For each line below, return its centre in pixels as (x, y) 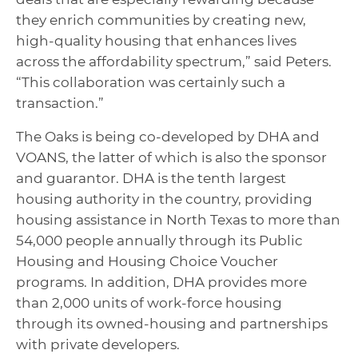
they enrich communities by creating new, (161, 20)
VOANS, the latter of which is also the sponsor (171, 157)
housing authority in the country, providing (164, 199)
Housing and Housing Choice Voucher (147, 261)
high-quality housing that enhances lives (156, 41)
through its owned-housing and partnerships (172, 324)
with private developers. (98, 344)
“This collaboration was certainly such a (151, 82)
